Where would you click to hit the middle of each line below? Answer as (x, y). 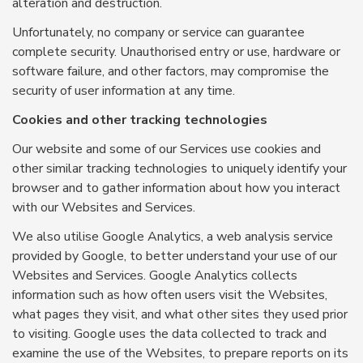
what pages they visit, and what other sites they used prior (180, 314)
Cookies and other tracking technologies (140, 120)
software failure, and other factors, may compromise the (171, 71)
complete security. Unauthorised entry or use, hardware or (176, 52)
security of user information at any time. (124, 91)
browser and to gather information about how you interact (176, 188)
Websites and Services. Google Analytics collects (155, 275)
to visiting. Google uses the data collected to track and (169, 334)
